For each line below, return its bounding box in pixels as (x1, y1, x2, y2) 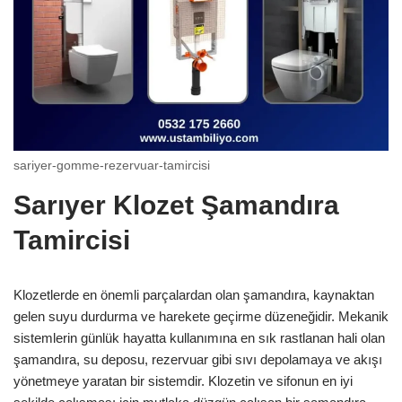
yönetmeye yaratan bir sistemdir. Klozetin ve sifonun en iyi (13, 372, 353, 389)
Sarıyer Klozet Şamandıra (13, 189, 339, 220)
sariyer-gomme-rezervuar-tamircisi (13, 159, 210, 173)
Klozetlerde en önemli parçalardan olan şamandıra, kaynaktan (13, 286, 374, 302)
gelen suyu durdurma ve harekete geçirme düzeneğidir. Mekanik (13, 308, 389, 324)
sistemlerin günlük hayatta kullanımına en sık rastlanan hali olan (13, 329, 385, 345)
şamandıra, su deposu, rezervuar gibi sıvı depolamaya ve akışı (13, 351, 382, 367)
